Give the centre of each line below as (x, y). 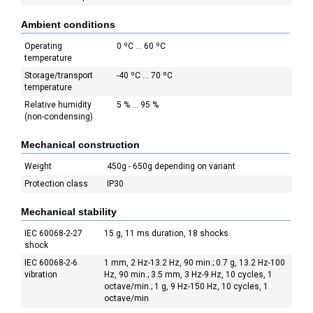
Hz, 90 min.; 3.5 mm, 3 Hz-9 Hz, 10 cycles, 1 (188, 275)
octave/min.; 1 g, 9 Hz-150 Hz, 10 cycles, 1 (186, 286)
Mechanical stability (69, 212)
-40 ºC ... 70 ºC (145, 75)
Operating (43, 46)
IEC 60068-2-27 (53, 233)
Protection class (56, 184)
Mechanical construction (80, 145)
